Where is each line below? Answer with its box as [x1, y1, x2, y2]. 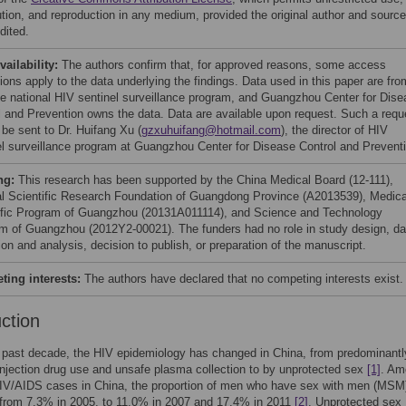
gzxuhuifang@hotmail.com [141, 123, 281, 137]
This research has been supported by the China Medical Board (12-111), [18, 173, 393, 187]
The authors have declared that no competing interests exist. [84, 272, 403, 285]
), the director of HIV [281, 123, 388, 137]
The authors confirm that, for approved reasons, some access [62, 58, 386, 72]
